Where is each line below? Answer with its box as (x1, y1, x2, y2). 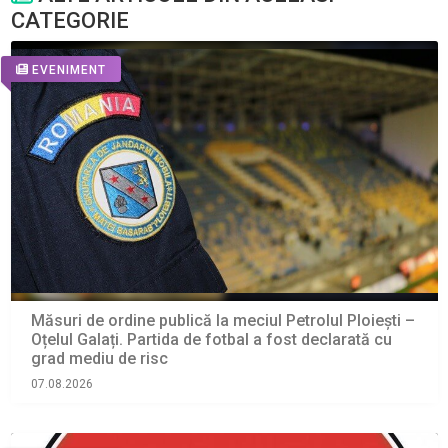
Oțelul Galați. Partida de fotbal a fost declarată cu (30, 330, 392, 350)
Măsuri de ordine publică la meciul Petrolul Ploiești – (30, 311, 415, 331)
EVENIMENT (31, 62, 106, 77)
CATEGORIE (10, 8, 129, 34)
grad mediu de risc (30, 349, 168, 369)
